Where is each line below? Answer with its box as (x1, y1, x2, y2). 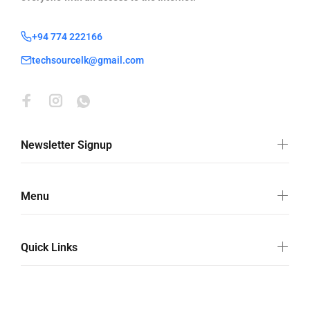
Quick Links (21, 241, 77, 254)
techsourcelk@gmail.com (32, 55, 144, 66)
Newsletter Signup (21, 138, 112, 152)
